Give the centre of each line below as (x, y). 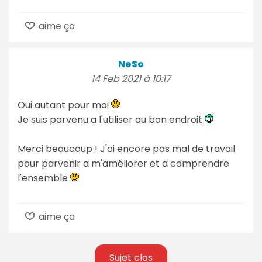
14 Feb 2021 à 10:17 (131, 78)
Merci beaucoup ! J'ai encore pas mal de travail (126, 149)
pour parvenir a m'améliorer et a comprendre (123, 163)
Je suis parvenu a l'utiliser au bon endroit (111, 119)
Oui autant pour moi (64, 105)
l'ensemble (44, 178)
